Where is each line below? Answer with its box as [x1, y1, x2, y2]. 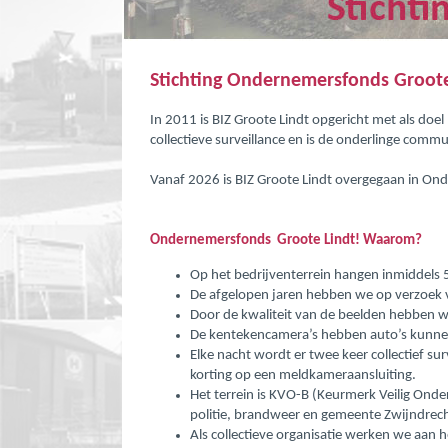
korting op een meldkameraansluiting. [189, 367, 416, 383]
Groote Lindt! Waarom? [273, 232, 422, 248]
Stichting [149, 71, 227, 91]
